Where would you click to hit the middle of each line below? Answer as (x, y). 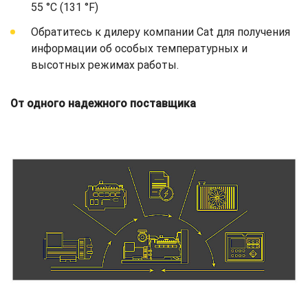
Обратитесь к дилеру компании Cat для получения (161, 32)
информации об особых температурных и (139, 48)
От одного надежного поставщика (103, 103)
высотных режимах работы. (105, 65)
